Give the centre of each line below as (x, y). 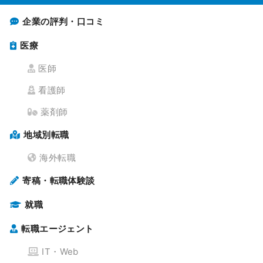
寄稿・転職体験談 (59, 180)
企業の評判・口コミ (63, 21)
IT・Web (60, 251)
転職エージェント (58, 228)
